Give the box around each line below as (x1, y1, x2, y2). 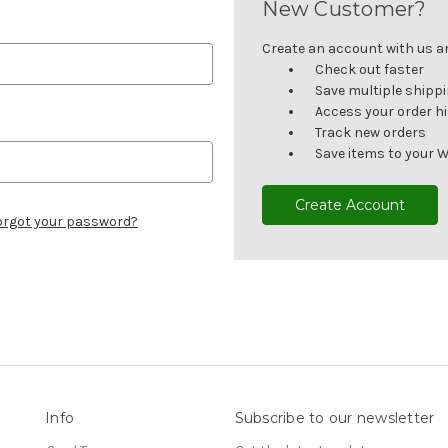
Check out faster (315, 60, 425, 78)
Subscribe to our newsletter (234, 408, 435, 427)
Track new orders (315, 123, 427, 141)
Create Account (295, 195, 406, 214)
